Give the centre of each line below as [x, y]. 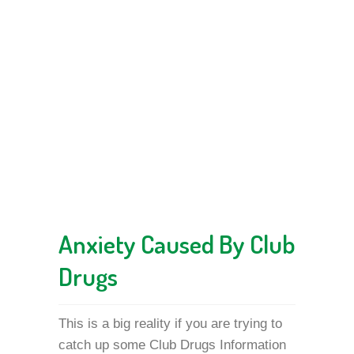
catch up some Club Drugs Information [172, 345]
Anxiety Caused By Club [177, 244]
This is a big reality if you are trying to [170, 324]
